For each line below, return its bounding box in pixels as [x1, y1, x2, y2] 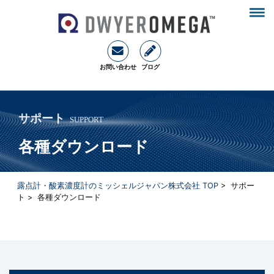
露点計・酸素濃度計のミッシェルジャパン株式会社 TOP [17, 180, 218, 190]
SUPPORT [70, 115, 103, 125]
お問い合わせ [99, 63, 136, 71]
